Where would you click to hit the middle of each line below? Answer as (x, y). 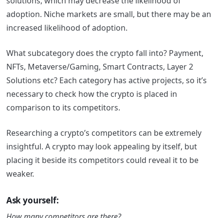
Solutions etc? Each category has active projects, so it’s (106, 81)
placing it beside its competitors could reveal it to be (102, 160)
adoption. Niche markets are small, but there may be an (109, 14)
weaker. (20, 174)
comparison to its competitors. (64, 108)
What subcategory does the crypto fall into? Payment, (105, 53)
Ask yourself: (32, 200)
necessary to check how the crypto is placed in (91, 94)
